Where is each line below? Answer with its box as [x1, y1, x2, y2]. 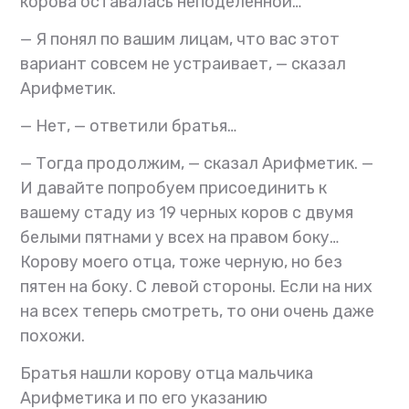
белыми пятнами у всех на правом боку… [20, 226, 340, 247]
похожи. [20, 325, 86, 346]
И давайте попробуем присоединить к [20, 177, 328, 198]
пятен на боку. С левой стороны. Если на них [20, 276, 373, 297]
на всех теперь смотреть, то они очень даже [20, 300, 375, 321]
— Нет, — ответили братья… [20, 115, 237, 136]
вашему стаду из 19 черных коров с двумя [20, 202, 354, 223]
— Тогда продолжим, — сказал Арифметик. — [20, 152, 374, 173]
